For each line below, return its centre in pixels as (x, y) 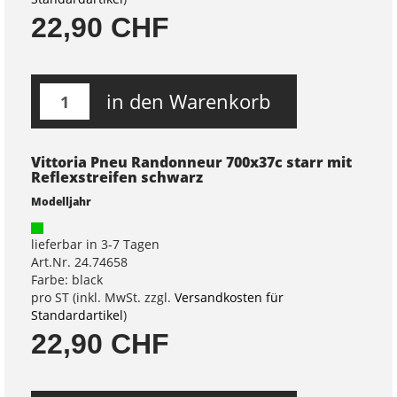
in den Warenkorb (188, 101)
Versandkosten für (229, 297)
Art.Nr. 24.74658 (79, 262)
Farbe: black (67, 280)
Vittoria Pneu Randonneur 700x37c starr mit (191, 162)
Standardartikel (77, 315)
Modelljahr (61, 201)
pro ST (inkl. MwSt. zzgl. (103, 297)
